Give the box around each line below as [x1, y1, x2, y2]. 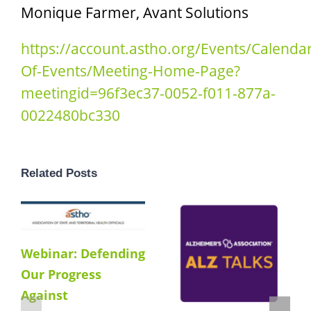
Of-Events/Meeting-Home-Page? [21, 60, 240, 81]
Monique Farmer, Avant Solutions [21, 2, 249, 22]
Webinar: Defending [21, 245, 145, 262]
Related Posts [21, 166, 97, 180]
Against [21, 287, 68, 304]
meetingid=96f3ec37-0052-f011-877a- [21, 83, 276, 103]
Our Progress [21, 266, 101, 283]
